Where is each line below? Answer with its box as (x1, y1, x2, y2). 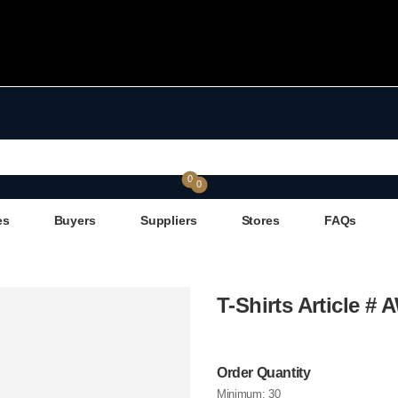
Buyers (53, 213, 96, 228)
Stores (241, 213, 280, 228)
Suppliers (139, 213, 197, 228)
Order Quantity (217, 365, 311, 381)
